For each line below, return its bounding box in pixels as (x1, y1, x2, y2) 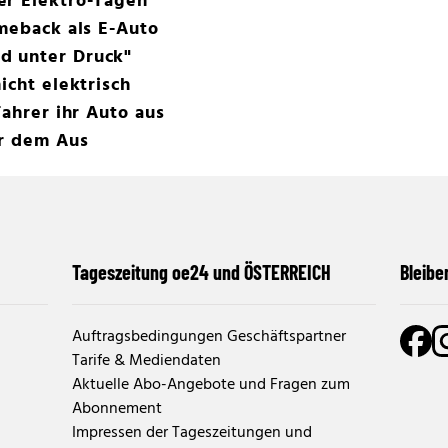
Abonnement (72, 395, 162, 422)
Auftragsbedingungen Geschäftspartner (72, 323, 346, 350)
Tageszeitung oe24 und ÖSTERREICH (72, 259, 331, 284)
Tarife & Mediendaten (72, 347, 221, 374)
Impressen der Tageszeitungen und (72, 419, 312, 446)
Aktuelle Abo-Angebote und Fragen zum (72, 371, 350, 398)
